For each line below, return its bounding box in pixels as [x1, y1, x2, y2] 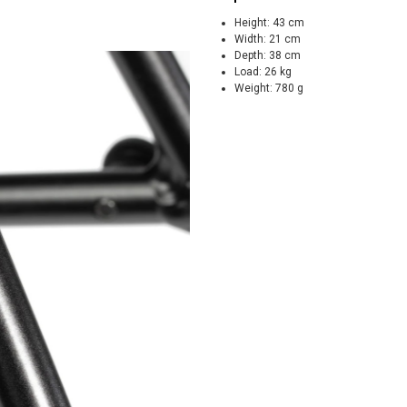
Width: [233, 33, 266, 45]
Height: [233, 16, 270, 29]
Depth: [233, 49, 266, 62]
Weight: [233, 82, 273, 94]
